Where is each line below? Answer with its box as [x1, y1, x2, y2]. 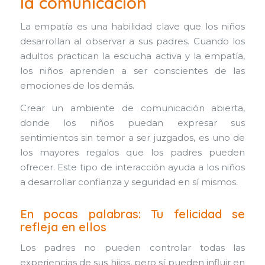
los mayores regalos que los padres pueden [20, 147, 245, 158]
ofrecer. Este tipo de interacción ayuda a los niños [20, 161, 245, 173]
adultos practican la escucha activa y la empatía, [20, 51, 245, 62]
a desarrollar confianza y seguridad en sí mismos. [20, 176, 238, 188]
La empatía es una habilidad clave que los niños [20, 21, 245, 32]
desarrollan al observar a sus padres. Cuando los [20, 36, 245, 47]
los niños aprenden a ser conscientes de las [20, 66, 245, 76]
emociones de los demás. [20, 80, 134, 91]
